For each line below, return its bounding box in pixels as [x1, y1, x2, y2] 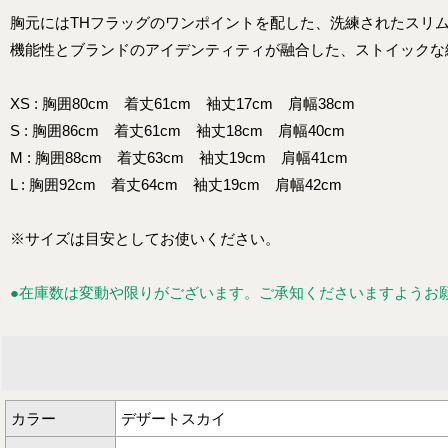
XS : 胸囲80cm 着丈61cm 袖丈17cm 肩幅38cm [10, 94, 355, 112]
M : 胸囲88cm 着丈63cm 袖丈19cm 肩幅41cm [10, 148, 348, 166]
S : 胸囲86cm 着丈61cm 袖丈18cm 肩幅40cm [10, 121, 345, 139]
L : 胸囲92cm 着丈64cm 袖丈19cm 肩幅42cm [10, 175, 342, 193]
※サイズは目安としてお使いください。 [10, 229, 280, 247]
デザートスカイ [121, 409, 226, 427]
